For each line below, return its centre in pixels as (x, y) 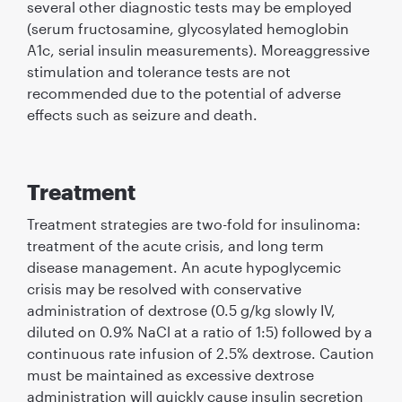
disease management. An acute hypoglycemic (184, 267)
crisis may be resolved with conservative (164, 288)
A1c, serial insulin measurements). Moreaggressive (198, 49)
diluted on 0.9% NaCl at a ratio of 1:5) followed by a (199, 331)
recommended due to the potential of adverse (184, 92)
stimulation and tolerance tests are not (158, 71)
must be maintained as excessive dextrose (170, 374)
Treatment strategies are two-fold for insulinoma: (193, 223)
